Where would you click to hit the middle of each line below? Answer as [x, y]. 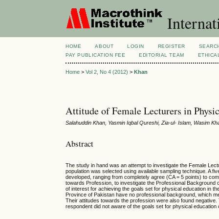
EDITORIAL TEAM [162, 55]
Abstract [80, 143]
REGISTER [171, 46]
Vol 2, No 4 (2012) [107, 72]
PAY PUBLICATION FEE [96, 55]
